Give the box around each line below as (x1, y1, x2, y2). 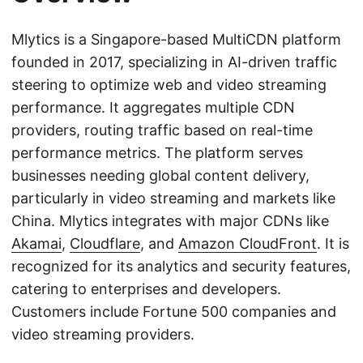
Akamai (11, 235, 62, 253)
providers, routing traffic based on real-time (11, 122, 313, 139)
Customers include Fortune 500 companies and (11, 303, 336, 321)
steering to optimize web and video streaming (11, 76, 327, 94)
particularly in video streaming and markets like (11, 190, 335, 207)
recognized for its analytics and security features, (11, 258, 351, 275)
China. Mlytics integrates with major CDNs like (11, 212, 329, 230)
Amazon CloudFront (178, 235, 317, 253)
